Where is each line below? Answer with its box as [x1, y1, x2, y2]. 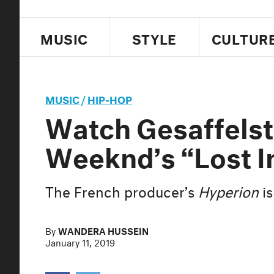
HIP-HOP [87, 90, 132, 106]
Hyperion [198, 179, 259, 201]
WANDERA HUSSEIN [58, 223, 149, 237]
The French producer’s [45, 179, 198, 201]
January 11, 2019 [45, 234, 115, 249]
